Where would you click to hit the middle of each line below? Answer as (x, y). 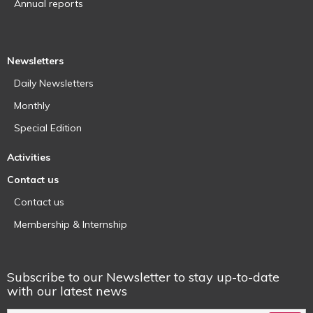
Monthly (32, 106)
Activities (29, 158)
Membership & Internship (71, 225)
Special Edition (48, 128)
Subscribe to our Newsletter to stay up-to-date (143, 277)
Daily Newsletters (54, 83)
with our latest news (67, 291)
